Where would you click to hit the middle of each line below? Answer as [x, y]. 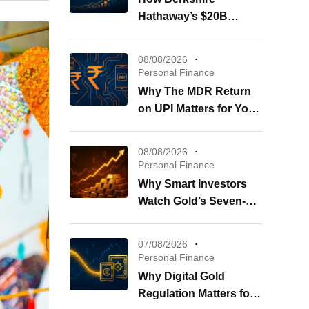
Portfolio [160, 51]
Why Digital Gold [181, 276]
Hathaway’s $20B [183, 16]
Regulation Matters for [196, 293]
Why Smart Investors [192, 184]
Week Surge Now [183, 218]
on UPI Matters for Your [199, 109]
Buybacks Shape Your [197, 33]
